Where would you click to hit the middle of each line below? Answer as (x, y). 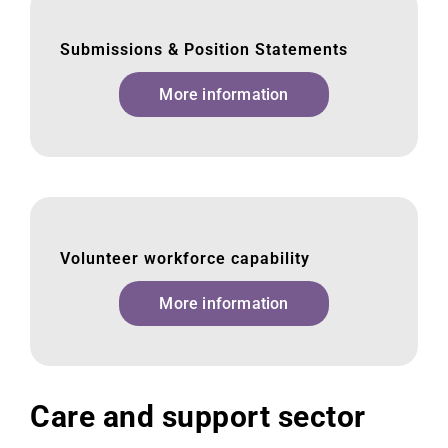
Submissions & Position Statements (204, 49)
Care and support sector (198, 416)
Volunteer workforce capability (185, 258)
